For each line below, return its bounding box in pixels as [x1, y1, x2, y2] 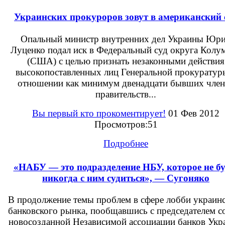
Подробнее [103, 138, 148, 149]
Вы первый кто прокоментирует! [32, 107, 166, 119]
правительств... [95, 88, 156, 99]
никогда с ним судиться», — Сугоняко [42, 172, 209, 183]
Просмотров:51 [94, 119, 158, 130]
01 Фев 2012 [166, 107, 219, 119]
